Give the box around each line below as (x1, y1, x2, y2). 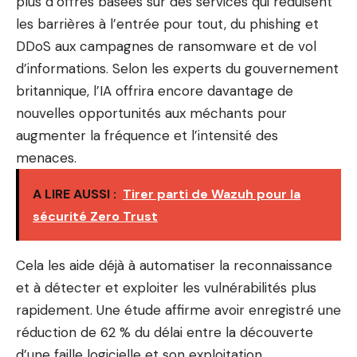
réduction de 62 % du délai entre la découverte (16, 323, 313, 341)
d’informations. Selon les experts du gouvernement (16, 59, 339, 77)
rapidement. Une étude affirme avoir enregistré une (16, 300, 341, 319)
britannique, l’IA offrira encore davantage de (16, 81, 293, 100)
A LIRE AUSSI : (33, 185, 116, 202)
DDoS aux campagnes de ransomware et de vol (16, 37, 316, 55)
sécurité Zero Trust (33, 207, 158, 225)
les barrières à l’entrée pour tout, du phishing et (16, 14, 319, 33)
